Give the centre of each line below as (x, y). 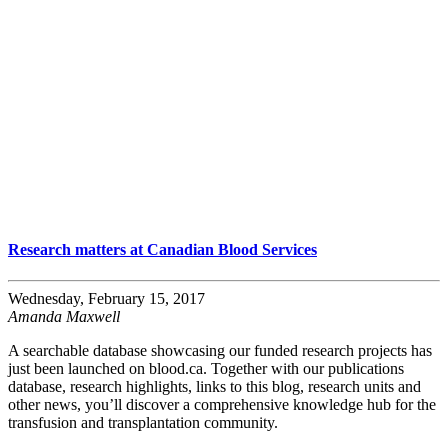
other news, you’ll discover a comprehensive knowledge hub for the (222, 404)
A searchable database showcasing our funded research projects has (220, 350)
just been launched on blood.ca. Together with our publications (206, 368)
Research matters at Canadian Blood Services (162, 249)
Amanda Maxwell (64, 316)
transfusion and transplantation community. (143, 422)
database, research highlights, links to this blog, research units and (214, 386)
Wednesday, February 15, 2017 (106, 298)
